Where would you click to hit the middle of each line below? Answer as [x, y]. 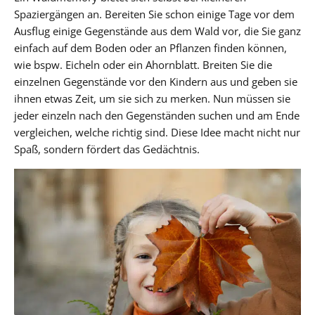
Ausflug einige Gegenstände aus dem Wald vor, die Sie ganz [157, 31]
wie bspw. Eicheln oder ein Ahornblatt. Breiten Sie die [143, 64]
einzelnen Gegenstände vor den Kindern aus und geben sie [156, 81]
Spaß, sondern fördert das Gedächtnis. [107, 149]
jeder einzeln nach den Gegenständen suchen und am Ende [157, 115]
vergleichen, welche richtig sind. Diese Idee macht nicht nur [157, 132]
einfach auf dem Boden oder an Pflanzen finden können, [150, 47]
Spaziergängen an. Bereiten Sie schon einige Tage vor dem [154, 14]
